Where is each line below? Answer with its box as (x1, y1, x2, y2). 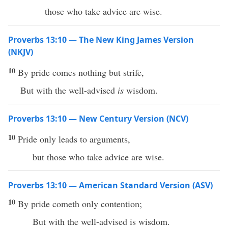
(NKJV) (8, 46, 33, 58)
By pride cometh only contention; (18, 197, 142, 210)
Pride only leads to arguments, (18, 133, 130, 145)
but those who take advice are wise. (33, 151, 164, 163)
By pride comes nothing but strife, (18, 66, 144, 78)
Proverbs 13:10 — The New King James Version (8, 34, 194, 45)
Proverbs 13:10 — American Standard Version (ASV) (8, 180, 213, 191)
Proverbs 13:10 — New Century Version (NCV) (8, 113, 188, 124)
